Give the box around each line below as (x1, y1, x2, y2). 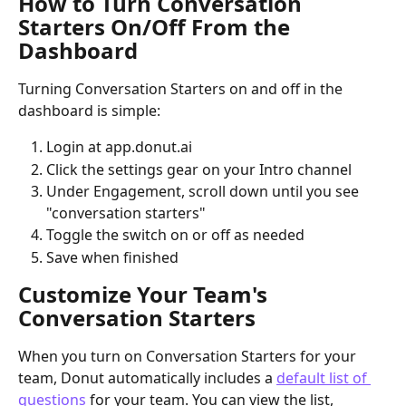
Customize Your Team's (18, 279, 273, 310)
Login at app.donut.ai (46, 137, 192, 158)
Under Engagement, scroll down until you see (46, 181, 362, 202)
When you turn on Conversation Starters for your (18, 346, 360, 367)
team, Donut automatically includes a (18, 368, 276, 389)
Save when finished (46, 246, 179, 267)
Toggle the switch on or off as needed (46, 225, 304, 246)
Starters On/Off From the (18, 12, 295, 43)
